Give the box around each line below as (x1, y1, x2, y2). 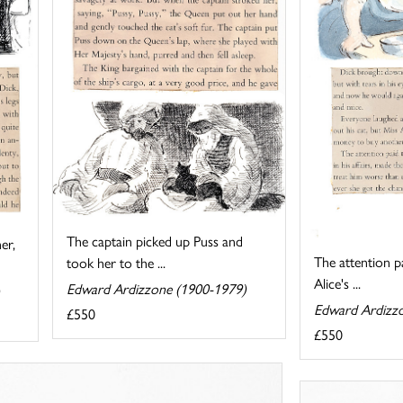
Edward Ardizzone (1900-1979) (67, 277, 247, 299)
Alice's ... (313, 273, 361, 294)
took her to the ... (67, 251, 166, 273)
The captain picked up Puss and (67, 229, 244, 251)
